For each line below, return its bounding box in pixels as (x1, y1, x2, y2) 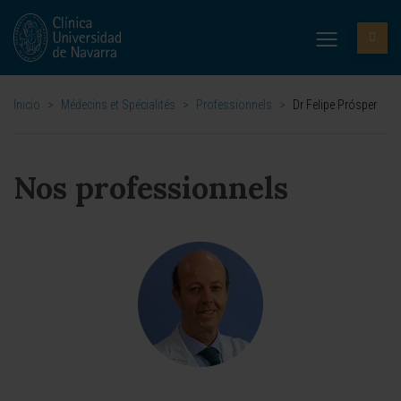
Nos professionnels (13, 168, 288, 207)
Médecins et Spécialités (61, 98, 175, 112)
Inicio (13, 98, 40, 112)
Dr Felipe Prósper (293, 98, 377, 112)
